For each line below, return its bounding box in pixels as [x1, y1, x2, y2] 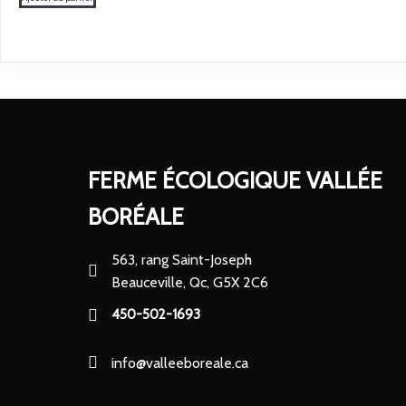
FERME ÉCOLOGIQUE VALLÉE [88, 166, 382, 194]
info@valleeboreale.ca [111, 353, 248, 372]
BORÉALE [88, 202, 184, 230]
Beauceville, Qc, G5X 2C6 [111, 273, 268, 291]
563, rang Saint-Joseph [111, 250, 252, 268]
